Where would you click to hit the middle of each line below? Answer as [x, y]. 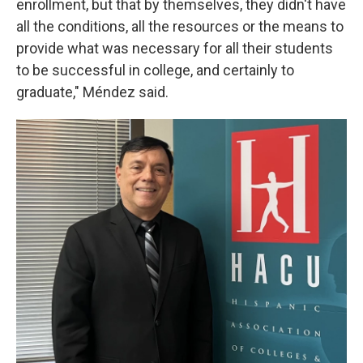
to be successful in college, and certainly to [155, 70]
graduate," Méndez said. [92, 92]
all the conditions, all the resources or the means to [180, 26]
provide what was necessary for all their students [175, 48]
